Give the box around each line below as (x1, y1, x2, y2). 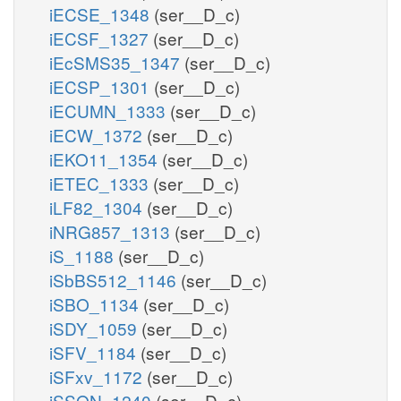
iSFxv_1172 (49, 363, 147, 388)
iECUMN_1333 (49, 98, 170, 123)
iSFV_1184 (49, 339, 141, 364)
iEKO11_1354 (49, 146, 162, 171)
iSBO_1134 (49, 291, 143, 316)
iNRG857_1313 (49, 218, 175, 243)
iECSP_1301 (49, 73, 154, 98)
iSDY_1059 (49, 315, 141, 340)
